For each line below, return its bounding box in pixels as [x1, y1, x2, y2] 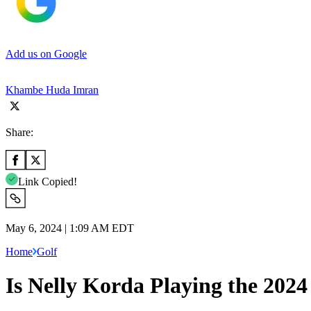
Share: [6, 126, 33, 138]
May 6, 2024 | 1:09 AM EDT [6, 221, 134, 234]
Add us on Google [6, 47, 87, 60]
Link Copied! [18, 175, 77, 187]
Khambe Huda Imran [6, 83, 99, 96]
